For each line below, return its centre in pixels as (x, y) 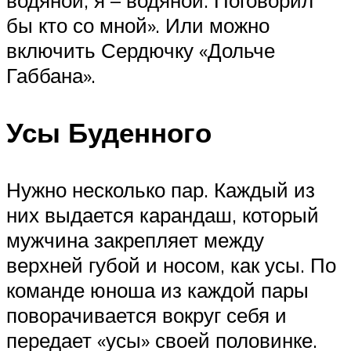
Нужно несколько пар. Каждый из (161, 189)
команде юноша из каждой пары (157, 289)
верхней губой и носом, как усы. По (171, 264)
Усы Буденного (109, 132)
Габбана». (51, 75)
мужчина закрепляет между (135, 239)
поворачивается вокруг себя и (147, 315)
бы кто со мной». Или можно (138, 25)
